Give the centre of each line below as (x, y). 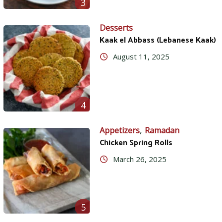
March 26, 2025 (139, 159)
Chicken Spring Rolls (136, 143)
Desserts (116, 28)
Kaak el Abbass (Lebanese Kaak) (158, 41)
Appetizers (119, 130)
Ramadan (162, 130)
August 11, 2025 (140, 57)
